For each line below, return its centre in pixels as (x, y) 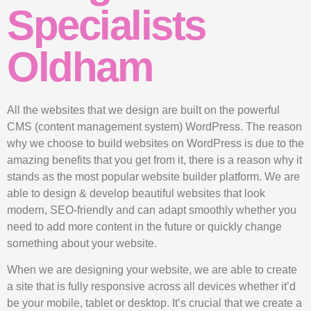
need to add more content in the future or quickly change (144, 226)
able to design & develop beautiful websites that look (136, 193)
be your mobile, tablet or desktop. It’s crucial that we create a (154, 303)
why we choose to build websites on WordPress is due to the (155, 143)
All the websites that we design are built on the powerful (143, 110)
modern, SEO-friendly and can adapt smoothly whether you (152, 210)
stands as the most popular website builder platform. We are (153, 176)
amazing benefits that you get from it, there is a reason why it (154, 160)
